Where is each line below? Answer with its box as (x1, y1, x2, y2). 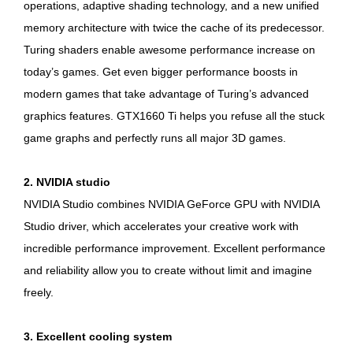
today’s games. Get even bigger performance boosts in (24, 65, 298, 78)
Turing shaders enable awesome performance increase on (24, 43, 315, 56)
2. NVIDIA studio (24, 176, 110, 188)
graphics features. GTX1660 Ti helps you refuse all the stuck (24, 110, 325, 122)
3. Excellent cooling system (24, 330, 172, 343)
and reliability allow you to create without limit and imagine (24, 264, 312, 277)
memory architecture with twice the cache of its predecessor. (24, 21, 325, 34)
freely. (24, 286, 54, 299)
